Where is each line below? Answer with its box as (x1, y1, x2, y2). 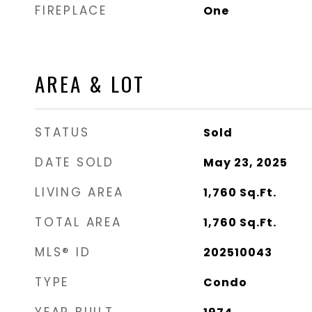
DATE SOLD (35, 154, 114, 171)
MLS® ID (35, 244, 91, 260)
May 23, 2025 (203, 155, 288, 171)
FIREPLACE (35, 2, 107, 19)
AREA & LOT (35, 68, 145, 98)
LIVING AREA (35, 184, 124, 201)
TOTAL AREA (35, 214, 122, 231)
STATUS (35, 124, 90, 141)
